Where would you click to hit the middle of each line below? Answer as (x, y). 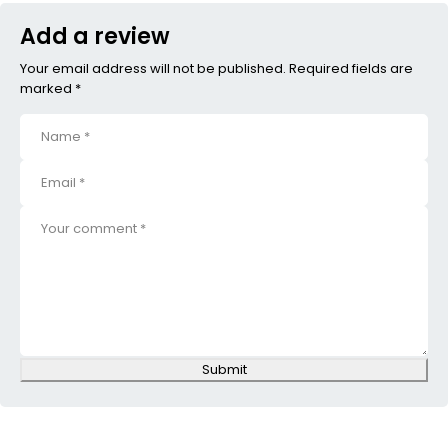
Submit (224, 369)
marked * (50, 88)
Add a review (95, 36)
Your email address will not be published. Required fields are (216, 68)
